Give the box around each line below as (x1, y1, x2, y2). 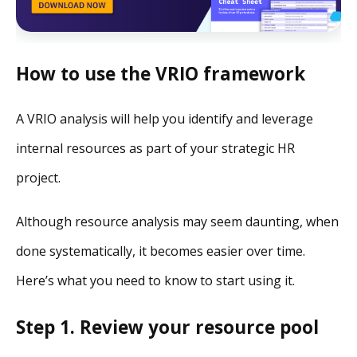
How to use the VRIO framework (16, 61, 305, 87)
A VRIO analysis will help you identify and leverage (16, 110, 313, 128)
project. (16, 169, 61, 187)
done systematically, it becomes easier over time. (16, 242, 305, 261)
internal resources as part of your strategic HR (16, 139, 295, 158)
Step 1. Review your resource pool (16, 314, 319, 339)
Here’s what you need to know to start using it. (16, 272, 295, 290)
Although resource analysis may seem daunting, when (16, 213, 339, 231)
